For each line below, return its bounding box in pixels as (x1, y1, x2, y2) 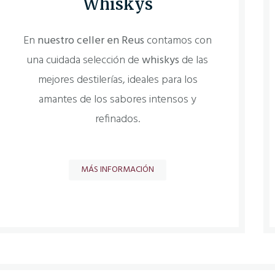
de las (179, 52, 209, 70)
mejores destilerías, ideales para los (37, 71, 198, 90)
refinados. (95, 110, 141, 129)
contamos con (144, 32, 212, 50)
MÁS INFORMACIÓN (81, 162, 155, 177)
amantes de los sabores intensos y (39, 91, 197, 109)
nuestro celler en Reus (37, 32, 145, 50)
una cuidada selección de (27, 52, 142, 70)
